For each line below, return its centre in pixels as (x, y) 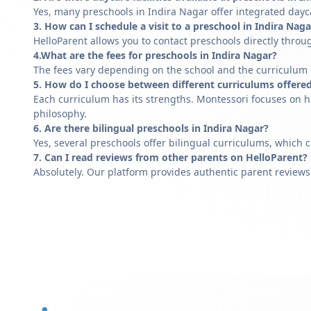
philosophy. (60, 114)
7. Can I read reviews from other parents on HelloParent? (170, 157)
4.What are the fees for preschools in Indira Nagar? (155, 55)
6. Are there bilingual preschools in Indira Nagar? (151, 128)
